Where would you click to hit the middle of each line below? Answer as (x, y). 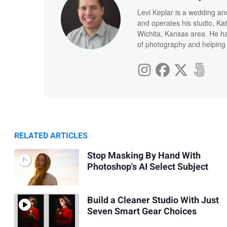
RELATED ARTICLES (51, 136)
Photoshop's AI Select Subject (147, 167)
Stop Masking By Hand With (144, 156)
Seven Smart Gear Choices (142, 212)
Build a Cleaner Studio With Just (153, 201)
